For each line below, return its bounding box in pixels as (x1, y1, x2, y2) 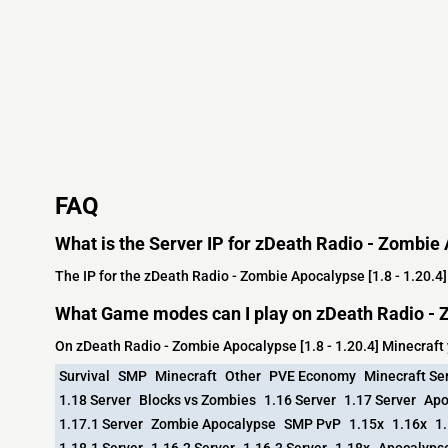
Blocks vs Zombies (139, 391, 256, 408)
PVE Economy (269, 367, 356, 384)
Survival (59, 367, 110, 384)
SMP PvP (284, 415, 341, 432)
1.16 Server (264, 391, 336, 408)
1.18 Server (59, 391, 131, 408)
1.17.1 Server (59, 415, 143, 432)
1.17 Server (344, 391, 416, 408)
